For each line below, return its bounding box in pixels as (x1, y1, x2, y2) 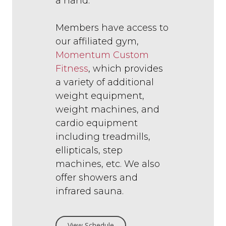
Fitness (55, 63, 88, 75)
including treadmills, (55, 131, 150, 143)
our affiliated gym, (55, 36, 139, 47)
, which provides (88, 63, 163, 75)
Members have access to (55, 22, 168, 34)
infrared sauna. (55, 186, 124, 197)
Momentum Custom (55, 49, 149, 61)
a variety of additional (55, 77, 154, 88)
